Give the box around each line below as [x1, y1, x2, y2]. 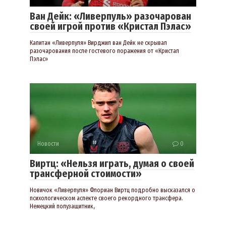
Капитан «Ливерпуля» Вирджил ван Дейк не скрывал [30, 39, 167, 47]
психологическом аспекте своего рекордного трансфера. [30, 195, 183, 202]
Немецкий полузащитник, [30, 203, 95, 210]
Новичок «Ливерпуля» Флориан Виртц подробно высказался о [30, 187, 195, 194]
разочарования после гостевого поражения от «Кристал [30, 47, 179, 55]
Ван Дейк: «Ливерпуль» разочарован [30, 11, 191, 23]
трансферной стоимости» [30, 168, 142, 180]
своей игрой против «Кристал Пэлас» [30, 21, 191, 33]
